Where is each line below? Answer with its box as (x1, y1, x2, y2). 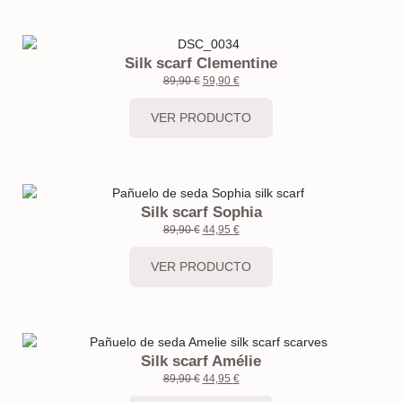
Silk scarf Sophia (140, 203, 262, 221)
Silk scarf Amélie (141, 352, 261, 370)
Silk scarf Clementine (125, 55, 277, 73)
